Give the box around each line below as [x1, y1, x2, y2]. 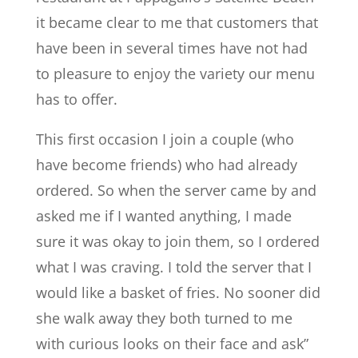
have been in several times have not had [35, 38, 308, 58]
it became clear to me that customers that [35, 13, 318, 32]
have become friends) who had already [35, 155, 297, 174]
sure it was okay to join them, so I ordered [35, 232, 320, 251]
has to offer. [35, 89, 117, 109]
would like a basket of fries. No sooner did [35, 283, 320, 302]
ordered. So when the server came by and [35, 181, 316, 200]
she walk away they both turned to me [35, 308, 292, 328]
